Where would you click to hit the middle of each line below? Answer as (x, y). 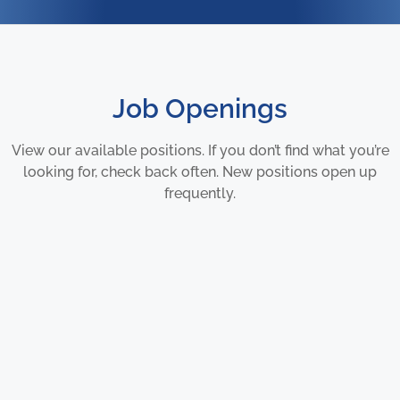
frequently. (200, 193)
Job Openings (200, 108)
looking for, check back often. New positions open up (200, 172)
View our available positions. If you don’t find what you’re (200, 150)
